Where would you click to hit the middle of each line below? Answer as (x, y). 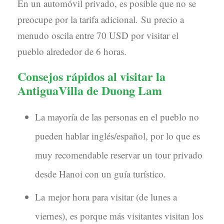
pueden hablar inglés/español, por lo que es (117, 136)
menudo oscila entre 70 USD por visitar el (98, 35)
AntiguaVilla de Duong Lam (90, 90)
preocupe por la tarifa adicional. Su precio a (101, 19)
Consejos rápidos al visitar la (91, 76)
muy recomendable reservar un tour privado (119, 155)
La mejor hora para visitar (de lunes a (106, 197)
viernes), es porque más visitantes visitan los (119, 216)
